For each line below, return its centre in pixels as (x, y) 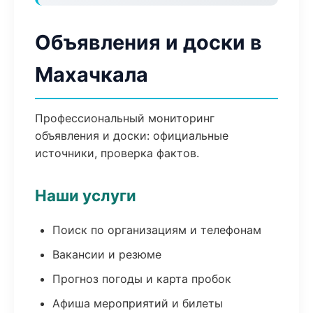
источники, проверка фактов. (117, 153)
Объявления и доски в (148, 42)
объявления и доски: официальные (132, 136)
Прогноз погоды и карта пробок (142, 279)
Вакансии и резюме (107, 254)
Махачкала (92, 74)
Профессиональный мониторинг (125, 118)
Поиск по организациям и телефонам (157, 230)
